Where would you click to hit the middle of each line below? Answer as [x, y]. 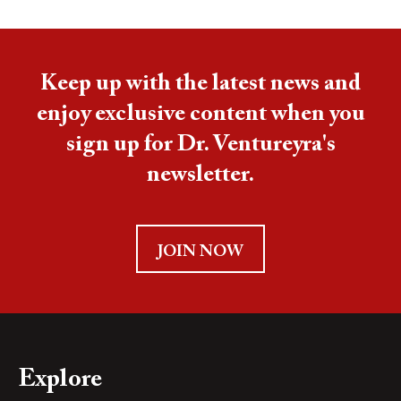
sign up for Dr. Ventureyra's [200, 145]
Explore [60, 380]
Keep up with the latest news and [200, 85]
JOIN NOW [200, 253]
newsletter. [200, 176]
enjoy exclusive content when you [200, 115]
